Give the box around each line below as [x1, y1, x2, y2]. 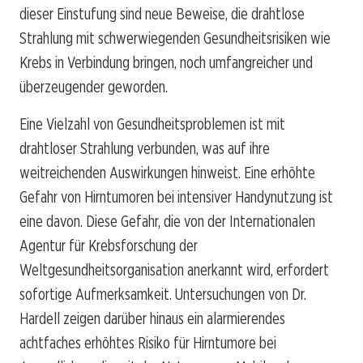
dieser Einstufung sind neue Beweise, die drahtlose [19, 4, 305, 24]
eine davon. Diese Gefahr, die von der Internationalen [19, 211, 315, 232]
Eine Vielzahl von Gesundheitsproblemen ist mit [19, 114, 285, 135]
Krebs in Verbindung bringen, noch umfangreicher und [19, 53, 313, 73]
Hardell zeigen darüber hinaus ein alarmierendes [19, 309, 285, 329]
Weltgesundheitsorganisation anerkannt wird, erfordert [19, 260, 329, 280]
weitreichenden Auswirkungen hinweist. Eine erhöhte [19, 163, 315, 183]
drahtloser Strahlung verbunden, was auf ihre [19, 139, 270, 159]
